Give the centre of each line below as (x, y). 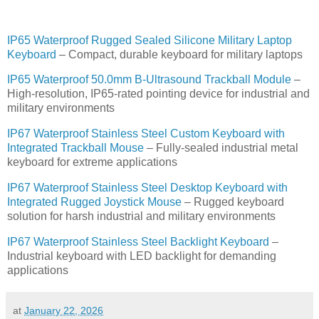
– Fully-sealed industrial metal (221, 148)
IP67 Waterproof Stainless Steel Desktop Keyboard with (147, 188)
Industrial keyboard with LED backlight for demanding (142, 256)
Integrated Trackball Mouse (75, 148)
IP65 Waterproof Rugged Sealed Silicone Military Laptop (150, 40)
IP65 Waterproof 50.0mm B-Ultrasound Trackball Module (149, 80)
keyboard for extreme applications (92, 162)
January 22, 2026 (64, 310)
